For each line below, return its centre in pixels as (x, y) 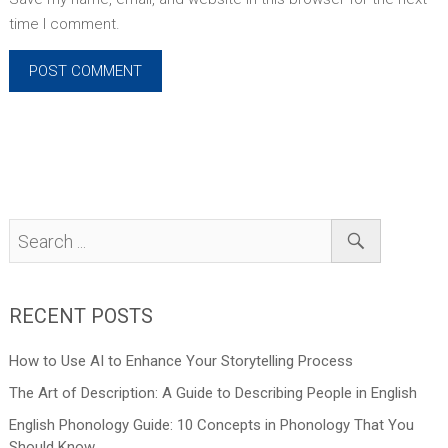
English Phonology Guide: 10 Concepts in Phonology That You (211, 425)
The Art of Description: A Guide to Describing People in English (212, 393)
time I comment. (64, 24)
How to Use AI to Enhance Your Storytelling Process (180, 361)
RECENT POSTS (80, 316)
